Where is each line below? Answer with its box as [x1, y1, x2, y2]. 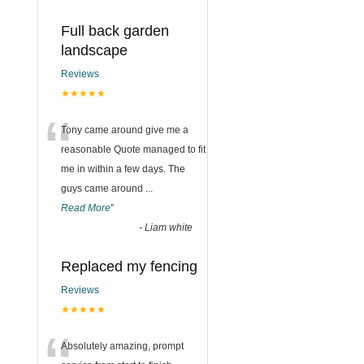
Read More [61, 201, 110, 214]
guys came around [61, 182, 145, 194]
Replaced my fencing [61, 258, 197, 275]
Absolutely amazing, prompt [61, 340, 184, 352]
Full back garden [61, 22, 169, 39]
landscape [61, 41, 128, 58]
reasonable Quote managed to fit [61, 143, 206, 155]
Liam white [145, 221, 193, 233]
